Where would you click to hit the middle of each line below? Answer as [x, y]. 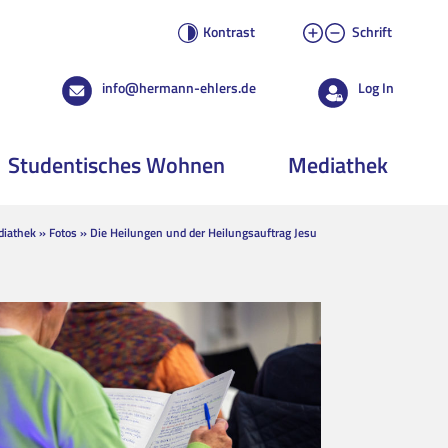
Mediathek [338, 165]
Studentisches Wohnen [116, 165]
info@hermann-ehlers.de [179, 87]
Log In [376, 87]
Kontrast [229, 31]
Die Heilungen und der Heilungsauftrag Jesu [203, 232]
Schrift [372, 31]
